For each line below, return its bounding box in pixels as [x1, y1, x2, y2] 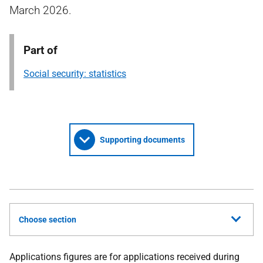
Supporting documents [99, 135, 185, 144]
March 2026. [9, 4, 72, 17]
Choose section [19, 215, 76, 224]
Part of [23, 43, 58, 57]
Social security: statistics [23, 68, 126, 79]
